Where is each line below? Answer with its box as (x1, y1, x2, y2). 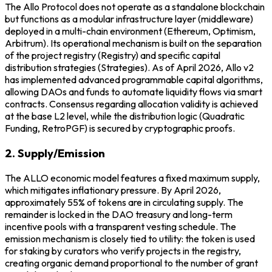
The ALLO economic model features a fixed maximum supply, (5, 171, 260, 184)
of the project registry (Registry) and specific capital (5, 49, 220, 62)
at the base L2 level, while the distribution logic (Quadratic (5, 110, 245, 123)
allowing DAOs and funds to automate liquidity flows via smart (5, 86, 262, 98)
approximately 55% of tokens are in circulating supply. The (5, 195, 243, 208)
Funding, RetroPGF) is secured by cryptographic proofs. (5, 122, 235, 135)
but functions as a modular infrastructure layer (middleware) (5, 13, 253, 25)
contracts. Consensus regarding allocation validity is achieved (5, 98, 258, 110)
